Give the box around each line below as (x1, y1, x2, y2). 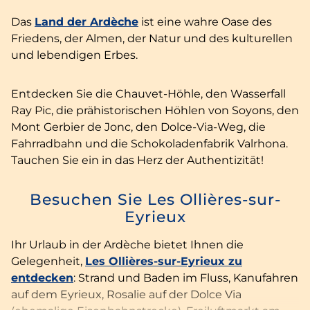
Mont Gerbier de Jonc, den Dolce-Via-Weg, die (11, 120, 266, 134)
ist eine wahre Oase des (138, 15, 272, 28)
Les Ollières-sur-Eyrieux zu (85, 254, 242, 268)
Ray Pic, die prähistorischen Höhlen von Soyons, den (11, 103, 299, 117)
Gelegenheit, (11, 254, 85, 268)
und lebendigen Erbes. (11, 48, 138, 62)
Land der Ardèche (35, 15, 138, 28)
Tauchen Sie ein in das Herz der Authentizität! (11, 153, 264, 167)
